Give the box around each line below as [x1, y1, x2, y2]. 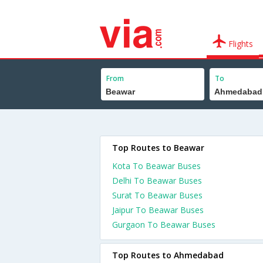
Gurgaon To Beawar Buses [112, 219, 215, 230]
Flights [226, 38, 254, 49]
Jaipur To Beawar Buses [112, 204, 204, 215]
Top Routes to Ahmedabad [112, 249, 224, 261]
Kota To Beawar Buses [112, 160, 201, 171]
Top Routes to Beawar [112, 142, 204, 153]
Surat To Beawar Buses [112, 190, 203, 201]
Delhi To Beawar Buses [112, 175, 202, 186]
